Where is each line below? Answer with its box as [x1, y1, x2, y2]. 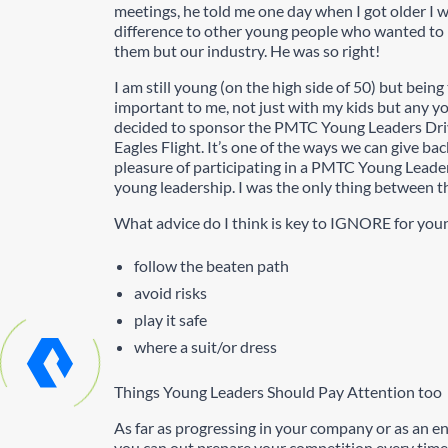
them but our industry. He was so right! [114, 41, 380, 60]
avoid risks [134, 283, 207, 302]
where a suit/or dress [134, 337, 277, 356]
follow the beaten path [134, 256, 289, 275]
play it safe [134, 310, 207, 329]
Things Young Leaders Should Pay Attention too [114, 382, 442, 401]
